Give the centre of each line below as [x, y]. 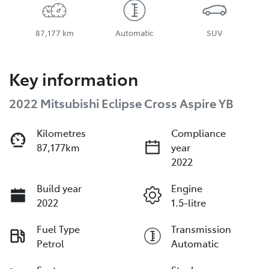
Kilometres [61, 133]
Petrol [50, 243]
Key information [74, 79]
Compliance [198, 133]
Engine [187, 188]
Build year [59, 188]
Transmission [201, 229]
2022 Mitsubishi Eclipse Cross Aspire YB [121, 103]
